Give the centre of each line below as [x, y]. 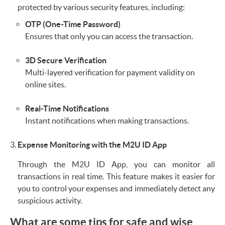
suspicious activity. [50, 200]
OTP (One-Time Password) [73, 24]
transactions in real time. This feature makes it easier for [116, 176]
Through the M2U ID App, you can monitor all [116, 164]
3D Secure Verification [66, 60]
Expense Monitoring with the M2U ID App [92, 144]
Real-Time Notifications [67, 108]
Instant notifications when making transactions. [107, 120]
